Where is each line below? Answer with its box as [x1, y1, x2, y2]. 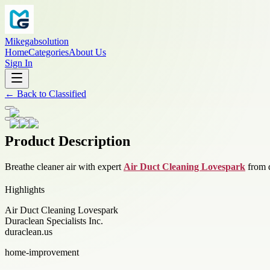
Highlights [5, 184, 45, 195]
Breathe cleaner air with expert [5, 161, 124, 172]
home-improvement [5, 246, 79, 257]
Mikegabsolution [5, 36, 69, 46]
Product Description [5, 133, 130, 149]
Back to [14, 89, 49, 99]
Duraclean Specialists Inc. [5, 215, 103, 226]
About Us [69, 47, 106, 57]
